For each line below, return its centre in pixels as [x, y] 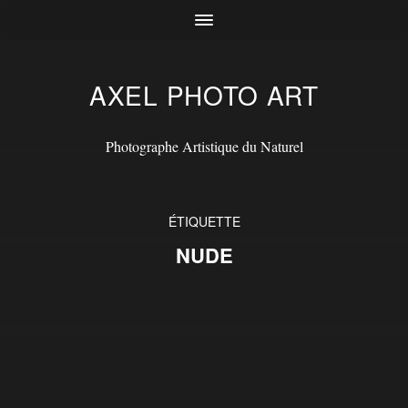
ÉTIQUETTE [204, 221]
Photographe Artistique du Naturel [204, 146]
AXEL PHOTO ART [204, 95]
